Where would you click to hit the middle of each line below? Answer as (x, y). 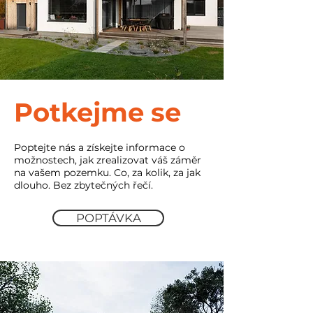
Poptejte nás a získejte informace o (100, 147)
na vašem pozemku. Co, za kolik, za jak (107, 173)
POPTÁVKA (108, 218)
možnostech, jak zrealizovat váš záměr (108, 160)
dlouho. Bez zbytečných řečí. (83, 185)
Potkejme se (97, 112)
